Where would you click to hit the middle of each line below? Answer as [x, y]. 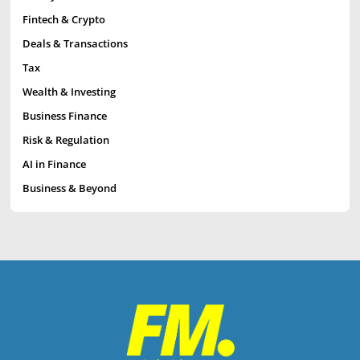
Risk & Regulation [66, 140]
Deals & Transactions [75, 43]
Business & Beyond [70, 188]
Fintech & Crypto [64, 19]
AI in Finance [54, 164]
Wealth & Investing [69, 92]
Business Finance [65, 116]
